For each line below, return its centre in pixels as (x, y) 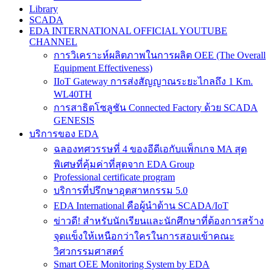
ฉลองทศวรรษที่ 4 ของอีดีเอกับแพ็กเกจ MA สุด (150, 149)
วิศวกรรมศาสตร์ (89, 251)
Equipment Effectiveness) (103, 68)
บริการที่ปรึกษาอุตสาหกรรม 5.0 (121, 190)
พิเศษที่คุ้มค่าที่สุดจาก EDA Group (124, 164)
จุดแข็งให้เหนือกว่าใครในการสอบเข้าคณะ (144, 236)
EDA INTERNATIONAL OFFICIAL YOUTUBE (128, 30)
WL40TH (73, 94)
